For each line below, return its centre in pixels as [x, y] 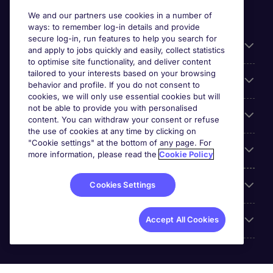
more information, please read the [94, 154]
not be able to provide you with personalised [113, 108]
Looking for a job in [63, 116]
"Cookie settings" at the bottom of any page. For [120, 143]
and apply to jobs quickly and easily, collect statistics [126, 50]
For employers [51, 81]
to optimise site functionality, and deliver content [119, 62]
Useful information [62, 46]
